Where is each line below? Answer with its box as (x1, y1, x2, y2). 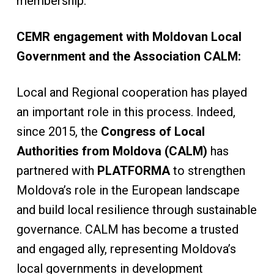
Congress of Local (100, 124, 205, 139)
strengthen (187, 163, 245, 178)
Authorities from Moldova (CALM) (16, 144, 210, 158)
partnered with (16, 163, 97, 178)
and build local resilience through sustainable (16, 202, 257, 217)
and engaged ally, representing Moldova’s (16, 242, 236, 256)
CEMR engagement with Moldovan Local (16, 29, 242, 44)
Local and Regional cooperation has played (16, 85, 247, 100)
